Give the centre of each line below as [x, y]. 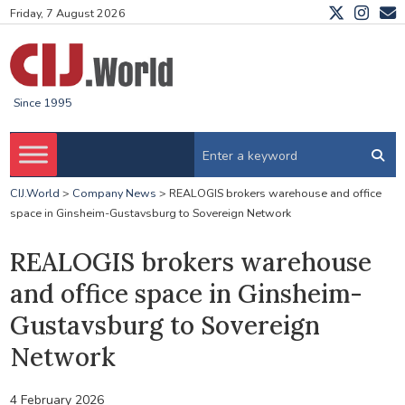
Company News [114, 193]
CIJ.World [34, 193]
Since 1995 [42, 103]
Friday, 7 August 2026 [67, 14]
